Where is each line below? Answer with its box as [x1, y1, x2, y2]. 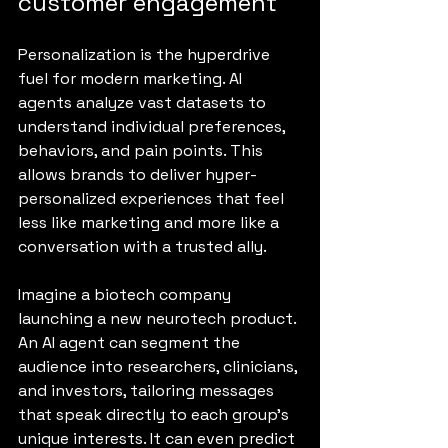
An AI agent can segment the [18, 331, 244, 353]
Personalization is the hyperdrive [18, 43, 274, 65]
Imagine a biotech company [18, 283, 235, 305]
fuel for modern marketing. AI [18, 67, 246, 89]
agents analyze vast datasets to [18, 91, 270, 113]
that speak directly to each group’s [18, 403, 293, 425]
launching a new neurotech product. [18, 307, 300, 329]
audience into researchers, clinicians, [18, 355, 301, 377]
